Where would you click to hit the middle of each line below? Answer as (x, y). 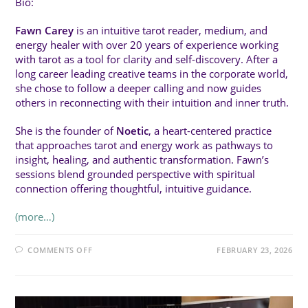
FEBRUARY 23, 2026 (255, 250)
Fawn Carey (45, 31)
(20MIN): (113, 276)
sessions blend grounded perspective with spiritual (135, 174)
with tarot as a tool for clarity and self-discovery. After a (147, 59)
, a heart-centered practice (210, 131)
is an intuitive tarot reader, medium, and (171, 31)
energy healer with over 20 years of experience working (147, 45)
